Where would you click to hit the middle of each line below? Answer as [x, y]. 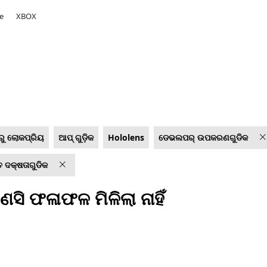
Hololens [126, 137]
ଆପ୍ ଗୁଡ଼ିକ [76, 137]
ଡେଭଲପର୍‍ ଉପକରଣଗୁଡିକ [203, 137]
